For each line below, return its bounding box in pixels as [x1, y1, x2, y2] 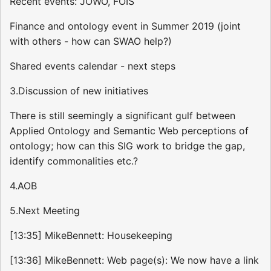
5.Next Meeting [10, 204, 80, 217]
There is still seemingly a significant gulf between [10, 109, 235, 122]
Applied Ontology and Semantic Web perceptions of [10, 125, 249, 137]
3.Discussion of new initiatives [10, 85, 148, 97]
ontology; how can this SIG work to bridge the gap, [10, 140, 245, 152]
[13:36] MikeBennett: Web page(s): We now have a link [10, 254, 259, 267]
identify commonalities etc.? [10, 155, 138, 168]
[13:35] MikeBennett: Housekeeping [10, 229, 172, 242]
